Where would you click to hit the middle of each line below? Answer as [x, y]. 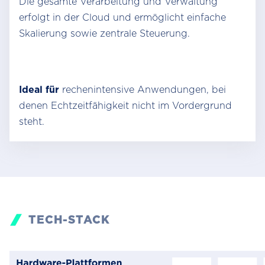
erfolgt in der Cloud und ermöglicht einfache [122, 17]
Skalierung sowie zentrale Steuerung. [104, 33]
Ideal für [41, 90]
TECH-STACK [69, 220]
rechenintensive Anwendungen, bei [144, 90]
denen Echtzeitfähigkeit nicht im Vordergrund [125, 106]
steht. [32, 122]
